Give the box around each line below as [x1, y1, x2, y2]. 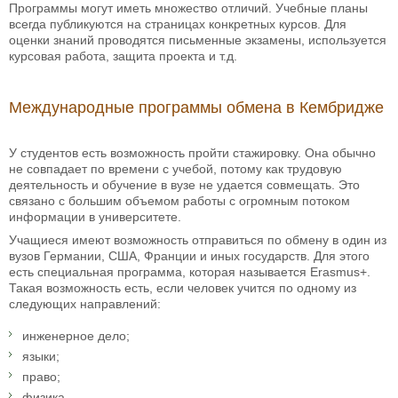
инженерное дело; [22, 329, 130, 344]
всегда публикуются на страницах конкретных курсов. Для [9, 17, 346, 32]
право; [22, 370, 60, 385]
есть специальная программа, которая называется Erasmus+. [9, 265, 370, 280]
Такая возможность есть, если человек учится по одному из [9, 281, 356, 296]
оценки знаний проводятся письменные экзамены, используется [9, 33, 386, 48]
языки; [22, 349, 60, 364]
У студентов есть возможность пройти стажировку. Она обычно [9, 146, 376, 161]
